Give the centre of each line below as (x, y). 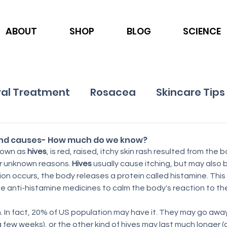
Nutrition (101, 133)
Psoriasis (167, 133)
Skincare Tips (191, 92)
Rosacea (113, 92)
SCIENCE (202, 31)
